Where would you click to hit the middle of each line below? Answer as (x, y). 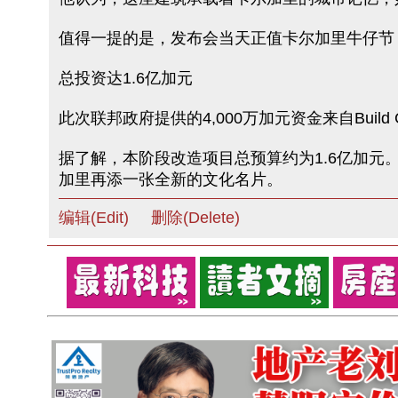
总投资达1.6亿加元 (125, 79)
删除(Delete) (195, 218)
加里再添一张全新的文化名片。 (170, 180)
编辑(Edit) (93, 218)
